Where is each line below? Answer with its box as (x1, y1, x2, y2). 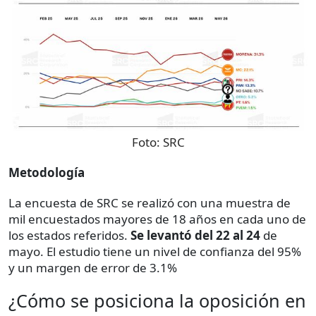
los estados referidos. (8, 227, 130, 244)
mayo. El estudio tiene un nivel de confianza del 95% (8, 243, 301, 260)
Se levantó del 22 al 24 (130, 227, 260, 244)
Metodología (8, 164, 85, 181)
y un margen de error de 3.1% (8, 260, 177, 276)
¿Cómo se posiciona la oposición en (8, 288, 306, 313)
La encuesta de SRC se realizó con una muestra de (8, 195, 291, 212)
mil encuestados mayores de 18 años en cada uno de (8, 211, 306, 228)
